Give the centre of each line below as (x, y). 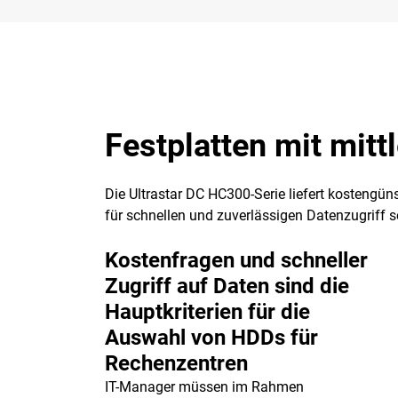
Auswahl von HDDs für (211, 338)
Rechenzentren (176, 363)
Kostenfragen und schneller (236, 260)
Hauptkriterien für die (207, 312)
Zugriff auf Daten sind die (227, 286)
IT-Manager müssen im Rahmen (204, 387)
